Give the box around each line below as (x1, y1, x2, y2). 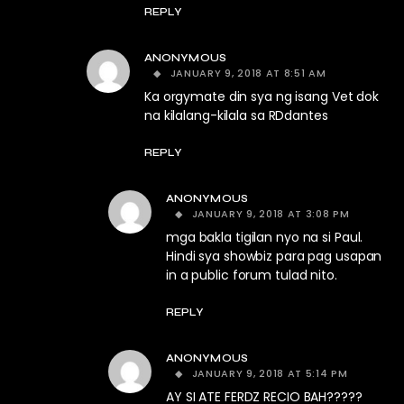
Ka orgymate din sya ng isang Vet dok (144, 87, 379, 106)
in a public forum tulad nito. (166, 266, 337, 285)
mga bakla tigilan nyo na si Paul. (166, 228, 363, 247)
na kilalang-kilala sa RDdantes (144, 106, 328, 125)
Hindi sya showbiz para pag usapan (166, 247, 382, 266)
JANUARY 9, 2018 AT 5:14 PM (191, 366, 348, 381)
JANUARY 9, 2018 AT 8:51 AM (170, 66, 326, 81)
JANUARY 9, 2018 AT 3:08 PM (191, 207, 350, 222)
